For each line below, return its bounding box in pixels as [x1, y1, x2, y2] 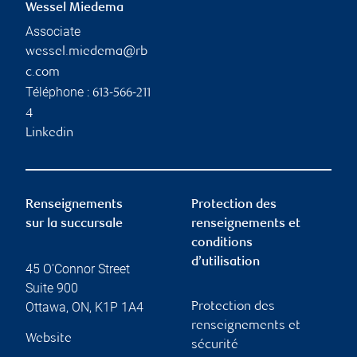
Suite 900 [25, 280, 78, 296]
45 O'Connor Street [25, 261, 130, 277]
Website [25, 331, 72, 346]
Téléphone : [25, 84, 92, 100]
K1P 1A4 [95, 299, 143, 315]
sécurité [191, 338, 238, 352]
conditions [191, 236, 253, 250]
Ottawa [25, 299, 66, 315]
